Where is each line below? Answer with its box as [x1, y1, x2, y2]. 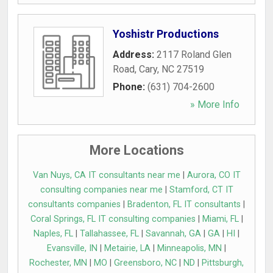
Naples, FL [34, 229, 73, 239]
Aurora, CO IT [186, 170, 241, 180]
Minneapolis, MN [157, 243, 222, 253]
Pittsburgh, [202, 258, 244, 268]
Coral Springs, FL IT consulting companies [30, 214, 196, 224]
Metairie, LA [104, 243, 151, 253]
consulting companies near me [40, 185, 163, 195]
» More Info [190, 99, 239, 110]
